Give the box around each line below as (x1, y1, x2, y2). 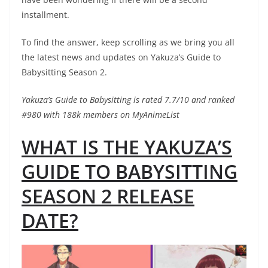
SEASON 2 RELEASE (22, 183, 194, 209)
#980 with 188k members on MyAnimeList (22, 109, 179, 121)
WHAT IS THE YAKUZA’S (22, 134, 232, 160)
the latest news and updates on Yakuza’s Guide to (22, 51, 221, 63)
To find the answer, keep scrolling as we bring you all (22, 36, 234, 48)
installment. (22, 9, 69, 21)
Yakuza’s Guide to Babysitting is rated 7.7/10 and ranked (22, 94, 234, 106)
